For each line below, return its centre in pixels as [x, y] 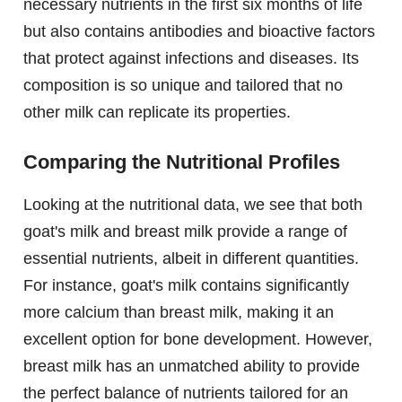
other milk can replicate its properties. [157, 113]
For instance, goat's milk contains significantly [186, 286]
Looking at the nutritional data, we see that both [193, 205]
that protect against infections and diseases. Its [191, 59]
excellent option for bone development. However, [198, 340]
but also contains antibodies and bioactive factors [199, 32]
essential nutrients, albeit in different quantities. [191, 259]
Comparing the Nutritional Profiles [182, 162]
